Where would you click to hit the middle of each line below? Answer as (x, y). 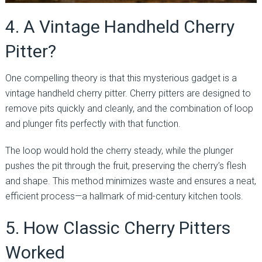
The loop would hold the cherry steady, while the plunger (119, 150)
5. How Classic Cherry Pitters (118, 227)
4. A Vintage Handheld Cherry (120, 26)
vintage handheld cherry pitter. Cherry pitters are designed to (128, 93)
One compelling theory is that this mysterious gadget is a (121, 78)
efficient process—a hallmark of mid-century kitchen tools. (124, 196)
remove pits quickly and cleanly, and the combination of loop (129, 108)
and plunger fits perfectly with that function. (93, 123)
